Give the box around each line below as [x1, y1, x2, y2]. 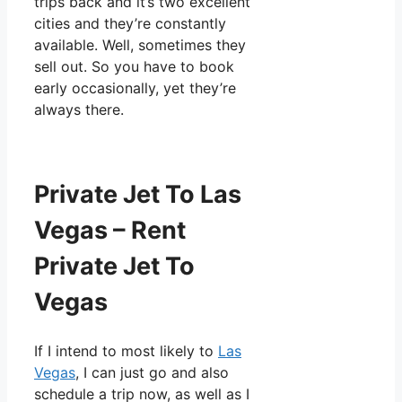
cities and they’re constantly [34, 14, 226, 33]
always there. [34, 100, 124, 119]
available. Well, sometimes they [34, 36, 246, 55]
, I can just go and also [75, 363, 229, 382]
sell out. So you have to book [34, 57, 234, 76]
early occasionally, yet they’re [34, 79, 236, 98]
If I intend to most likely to [34, 342, 218, 361]
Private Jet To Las [34, 179, 241, 209]
